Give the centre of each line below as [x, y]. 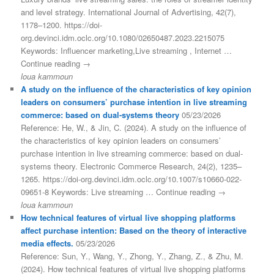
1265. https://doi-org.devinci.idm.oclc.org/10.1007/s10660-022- [131, 179]
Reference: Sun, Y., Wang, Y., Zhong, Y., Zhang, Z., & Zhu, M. [132, 256]
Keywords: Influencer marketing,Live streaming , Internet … [127, 51]
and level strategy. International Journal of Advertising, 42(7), [129, 12]
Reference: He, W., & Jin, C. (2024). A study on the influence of [134, 128]
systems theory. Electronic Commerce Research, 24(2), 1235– [131, 166]
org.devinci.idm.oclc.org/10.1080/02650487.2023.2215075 [123, 38]
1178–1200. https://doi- [62, 25]
